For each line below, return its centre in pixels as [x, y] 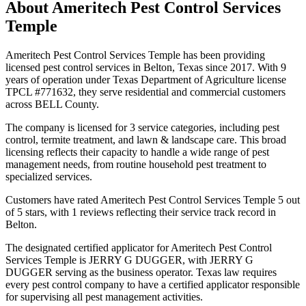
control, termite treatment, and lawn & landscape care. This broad [146, 139]
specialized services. [49, 176]
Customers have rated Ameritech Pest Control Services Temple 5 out [153, 199]
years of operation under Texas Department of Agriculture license [146, 79]
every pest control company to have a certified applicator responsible [153, 284]
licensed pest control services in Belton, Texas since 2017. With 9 [146, 67]
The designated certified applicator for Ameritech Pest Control [139, 247]
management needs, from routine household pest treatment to [136, 164]
